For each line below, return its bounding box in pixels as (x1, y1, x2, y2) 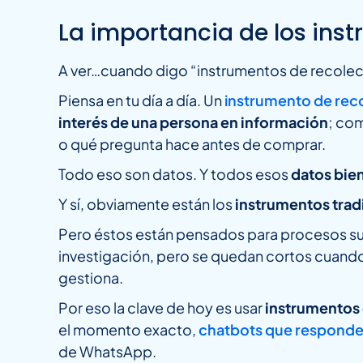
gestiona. (58, 268, 123, 288)
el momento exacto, (58, 320, 199, 340)
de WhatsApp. (58, 342, 156, 361)
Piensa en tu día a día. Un (58, 91, 224, 110)
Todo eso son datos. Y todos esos (58, 164, 291, 184)
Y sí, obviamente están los (58, 194, 235, 214)
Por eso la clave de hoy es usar (58, 298, 265, 318)
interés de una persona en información (58, 113, 328, 132)
